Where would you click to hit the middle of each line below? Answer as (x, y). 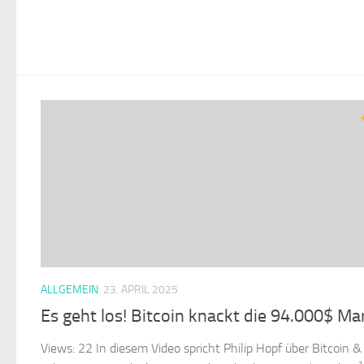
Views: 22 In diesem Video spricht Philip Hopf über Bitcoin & (201, 348)
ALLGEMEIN (69, 289)
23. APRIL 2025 (141, 289)
